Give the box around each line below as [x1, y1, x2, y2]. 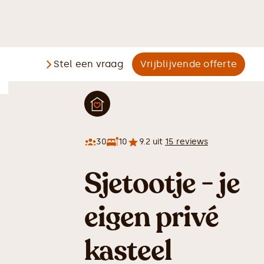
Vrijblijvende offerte [140, 58, 237, 70]
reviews [174, 137, 208, 147]
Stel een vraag [54, 58, 123, 70]
